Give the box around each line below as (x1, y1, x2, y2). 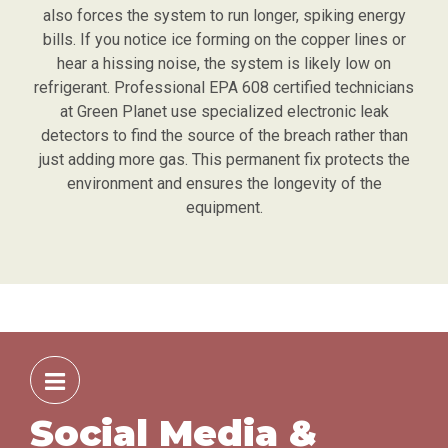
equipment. (185, 198, 263, 218)
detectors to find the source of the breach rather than (40, 126, 408, 146)
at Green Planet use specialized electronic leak (59, 102, 389, 122)
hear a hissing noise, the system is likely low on (57, 54, 391, 74)
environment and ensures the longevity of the (66, 174, 382, 194)
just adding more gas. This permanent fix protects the (38, 150, 410, 170)
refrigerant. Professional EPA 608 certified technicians (34, 78, 414, 98)
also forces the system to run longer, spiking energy (42, 6, 406, 26)
